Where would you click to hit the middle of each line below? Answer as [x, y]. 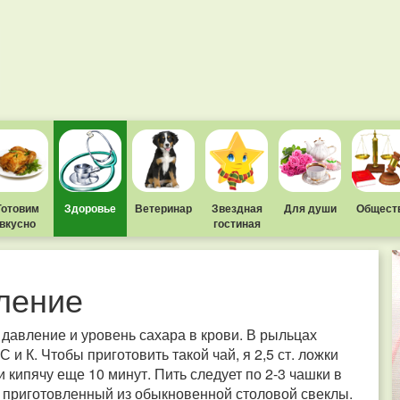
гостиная [237, 223]
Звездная [237, 208]
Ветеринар [163, 208]
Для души [310, 208]
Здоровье [90, 208]
